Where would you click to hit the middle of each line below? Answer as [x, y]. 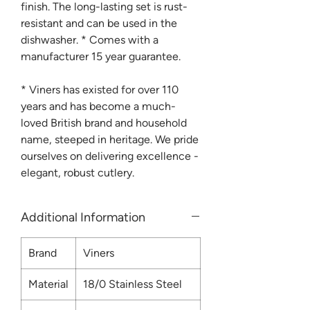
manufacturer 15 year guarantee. [101, 56]
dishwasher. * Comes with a [90, 39]
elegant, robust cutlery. [77, 172]
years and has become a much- [98, 106]
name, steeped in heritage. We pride [110, 139]
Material [48, 284]
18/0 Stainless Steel [133, 284]
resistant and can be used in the [99, 23]
